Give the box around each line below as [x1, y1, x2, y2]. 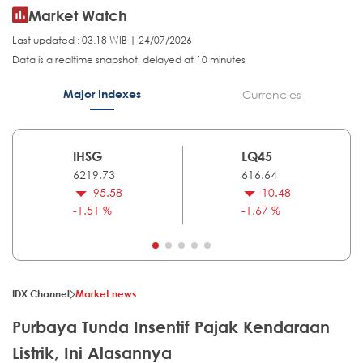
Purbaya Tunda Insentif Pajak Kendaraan [12, 318, 330, 337]
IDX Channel [12, 287, 70, 301]
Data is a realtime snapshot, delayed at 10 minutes [12, 53, 246, 67]
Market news [75, 287, 136, 301]
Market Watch [28, 6, 127, 25]
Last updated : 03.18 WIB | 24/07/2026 [12, 33, 192, 48]
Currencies [241, 87, 301, 103]
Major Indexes [62, 87, 141, 101]
